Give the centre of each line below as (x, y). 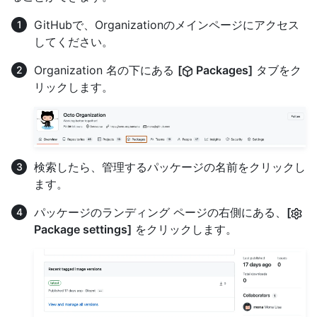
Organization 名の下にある (106, 70)
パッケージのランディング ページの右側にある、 (160, 213)
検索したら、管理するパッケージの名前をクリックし (170, 167)
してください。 (74, 41)
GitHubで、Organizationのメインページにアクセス (167, 24)
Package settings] (83, 230)
